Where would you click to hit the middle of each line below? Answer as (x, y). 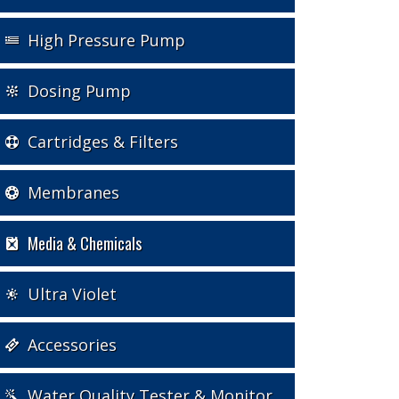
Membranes (73, 193)
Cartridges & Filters (103, 142)
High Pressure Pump (106, 41)
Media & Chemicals (85, 244)
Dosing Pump (79, 91)
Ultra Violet (72, 294)
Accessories (72, 345)
